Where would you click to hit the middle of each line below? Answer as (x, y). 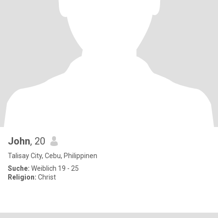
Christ (46, 177)
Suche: (19, 168)
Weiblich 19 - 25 (54, 168)
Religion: (22, 177)
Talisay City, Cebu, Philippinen (53, 156)
